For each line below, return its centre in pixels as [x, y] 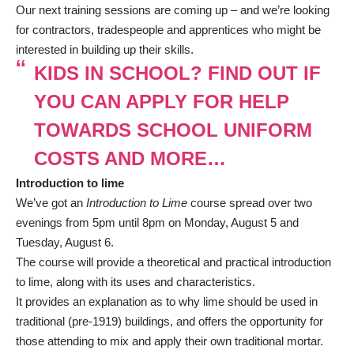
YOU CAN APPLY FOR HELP [161, 102]
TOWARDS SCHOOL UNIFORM [173, 130]
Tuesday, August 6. [65, 243]
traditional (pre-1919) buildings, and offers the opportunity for [169, 322]
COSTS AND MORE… [130, 159]
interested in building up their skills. [105, 50]
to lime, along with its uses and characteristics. [136, 282]
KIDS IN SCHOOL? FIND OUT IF [177, 73]
